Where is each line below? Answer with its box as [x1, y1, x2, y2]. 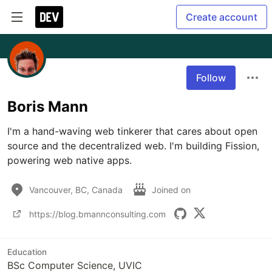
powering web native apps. [7, 154, 132, 166]
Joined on [152, 184, 193, 195]
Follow [196, 72, 226, 84]
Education [7, 247, 47, 257]
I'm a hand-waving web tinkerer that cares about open [7, 125, 257, 137]
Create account [186, 11, 257, 23]
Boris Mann [7, 98, 88, 115]
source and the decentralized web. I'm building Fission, [7, 140, 259, 152]
